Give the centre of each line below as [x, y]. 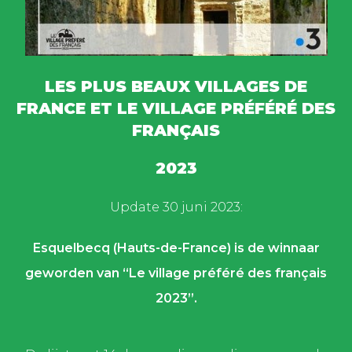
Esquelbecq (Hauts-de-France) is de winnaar [176, 248]
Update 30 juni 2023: [176, 207]
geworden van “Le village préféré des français [176, 273]
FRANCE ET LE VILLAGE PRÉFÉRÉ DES [176, 108]
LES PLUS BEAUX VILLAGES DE [176, 86]
